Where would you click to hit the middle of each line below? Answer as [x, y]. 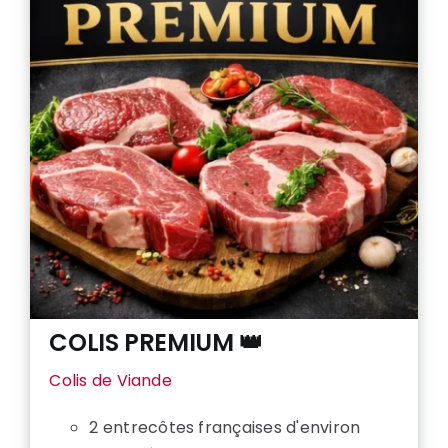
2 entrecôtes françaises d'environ [225, 427]
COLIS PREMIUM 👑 [156, 342]
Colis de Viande [110, 380]
